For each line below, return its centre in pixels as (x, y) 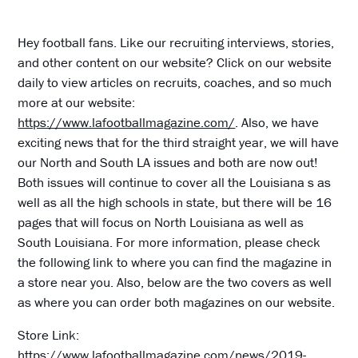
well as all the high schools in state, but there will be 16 (175, 202)
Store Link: (49, 334)
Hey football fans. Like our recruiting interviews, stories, (176, 42)
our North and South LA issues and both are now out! (168, 162)
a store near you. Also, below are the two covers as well (175, 282)
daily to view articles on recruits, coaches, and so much (175, 82)
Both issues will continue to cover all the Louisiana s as (175, 182)
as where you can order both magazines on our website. (177, 302)
